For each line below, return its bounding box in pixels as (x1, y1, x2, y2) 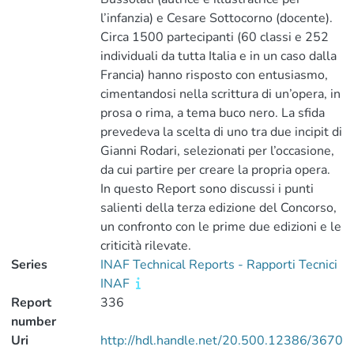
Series (11, 256, 47, 273)
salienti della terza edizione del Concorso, (100, 199, 337, 217)
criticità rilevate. (100, 237, 191, 254)
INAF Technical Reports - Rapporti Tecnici (100, 256, 337, 273)
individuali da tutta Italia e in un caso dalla (100, 47, 337, 65)
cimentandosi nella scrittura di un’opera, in (100, 85, 341, 103)
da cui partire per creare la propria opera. (100, 161, 330, 179)
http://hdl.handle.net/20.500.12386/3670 (100, 332, 343, 349)
